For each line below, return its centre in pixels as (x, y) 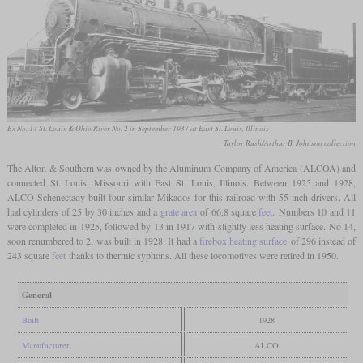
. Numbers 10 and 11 (314, 212)
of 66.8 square (228, 212)
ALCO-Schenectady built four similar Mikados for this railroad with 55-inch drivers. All (181, 197)
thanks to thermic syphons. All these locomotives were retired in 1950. (202, 256)
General (36, 295)
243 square (29, 256)
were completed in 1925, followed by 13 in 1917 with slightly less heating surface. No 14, (181, 226)
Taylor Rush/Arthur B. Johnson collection (290, 143)
